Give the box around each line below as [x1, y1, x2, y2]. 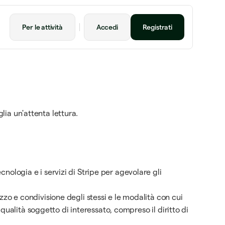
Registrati [142, 23, 172, 31]
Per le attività [22, 23, 63, 31]
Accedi [96, 23, 118, 31]
